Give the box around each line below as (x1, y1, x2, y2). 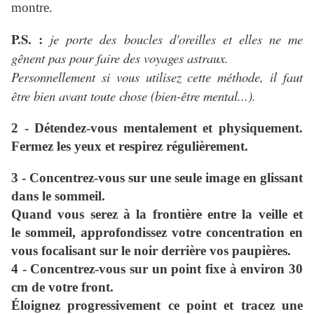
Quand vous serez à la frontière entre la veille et (11, 207, 303, 222)
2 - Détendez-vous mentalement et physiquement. (11, 121, 303, 136)
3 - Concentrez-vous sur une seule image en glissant (11, 170, 303, 186)
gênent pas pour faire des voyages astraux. (11, 49, 228, 67)
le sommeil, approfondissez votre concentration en (11, 225, 303, 240)
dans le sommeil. (11, 189, 105, 204)
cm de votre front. (11, 280, 114, 295)
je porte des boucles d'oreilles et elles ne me (50, 30, 303, 48)
